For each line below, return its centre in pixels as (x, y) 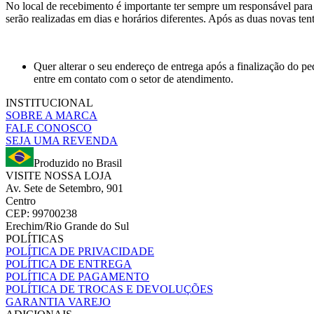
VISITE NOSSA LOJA (59, 175)
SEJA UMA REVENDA (62, 140)
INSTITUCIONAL (49, 102)
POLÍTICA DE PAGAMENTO (77, 276)
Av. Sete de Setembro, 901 (64, 188)
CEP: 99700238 (41, 213)
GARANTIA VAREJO (58, 301)
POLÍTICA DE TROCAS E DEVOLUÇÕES (109, 289)
